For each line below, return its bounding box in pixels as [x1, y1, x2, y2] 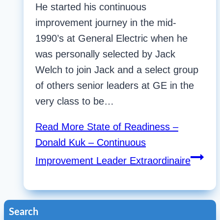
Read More [35, 121, 84, 133]
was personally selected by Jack [35, 49, 175, 60]
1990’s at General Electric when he [35, 33, 188, 44]
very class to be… [35, 96, 114, 107]
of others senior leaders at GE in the [35, 80, 194, 91]
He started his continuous [35, 1, 146, 13]
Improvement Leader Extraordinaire [35, 155, 191, 166]
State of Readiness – [84, 121, 178, 133]
